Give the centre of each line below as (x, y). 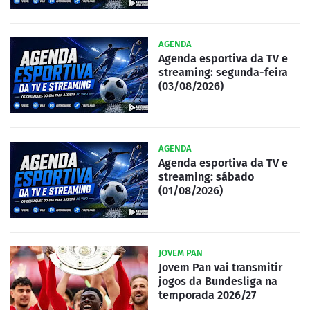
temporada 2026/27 (207, 295)
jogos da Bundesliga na (218, 281)
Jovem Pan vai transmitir (220, 267)
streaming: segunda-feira (223, 72)
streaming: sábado (206, 176)
